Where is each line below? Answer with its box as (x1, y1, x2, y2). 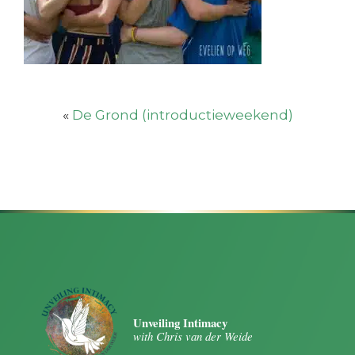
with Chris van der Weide (133, 328, 254, 345)
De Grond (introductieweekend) (71, 107, 293, 124)
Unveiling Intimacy (133, 314, 228, 332)
